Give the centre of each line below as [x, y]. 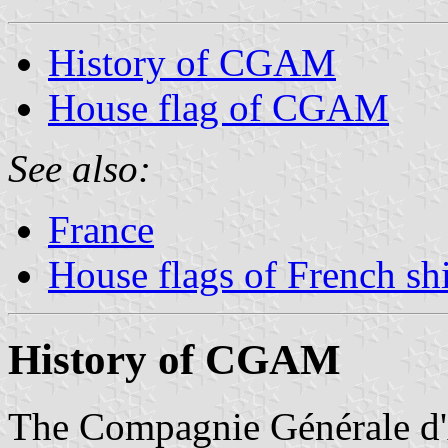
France [101, 229]
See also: [79, 168]
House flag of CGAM [218, 107]
